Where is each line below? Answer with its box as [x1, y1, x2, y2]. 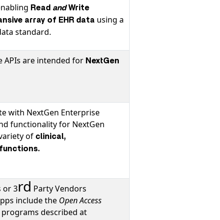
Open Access [59, 195, 102, 206]
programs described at [1, 207, 87, 218]
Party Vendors [31, 183, 86, 194]
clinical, [35, 133, 66, 140]
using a [95, 14, 124, 25]
